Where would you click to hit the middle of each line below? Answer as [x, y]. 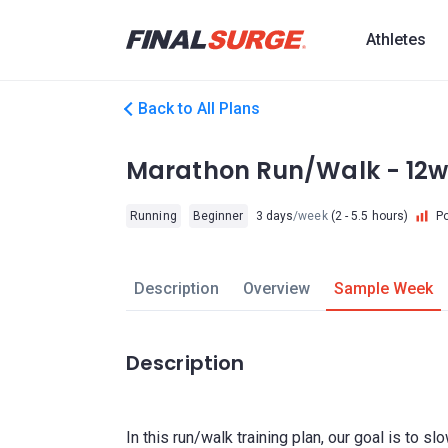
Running [153, 216]
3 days [274, 216]
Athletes [396, 39]
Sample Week [383, 288]
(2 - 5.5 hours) [368, 216]
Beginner [218, 216]
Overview [276, 288]
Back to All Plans [199, 108]
